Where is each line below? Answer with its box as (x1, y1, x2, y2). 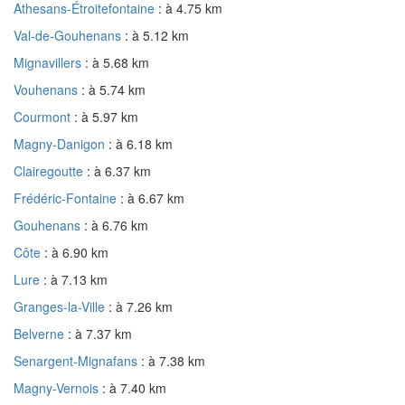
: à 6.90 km (44, 242, 108, 261)
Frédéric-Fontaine (14, 188, 120, 207)
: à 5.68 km (85, 52, 149, 71)
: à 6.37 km (87, 161, 151, 180)
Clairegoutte (14, 161, 87, 180)
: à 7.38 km (141, 351, 205, 370)
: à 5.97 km (74, 107, 138, 126)
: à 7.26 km (108, 297, 173, 316)
